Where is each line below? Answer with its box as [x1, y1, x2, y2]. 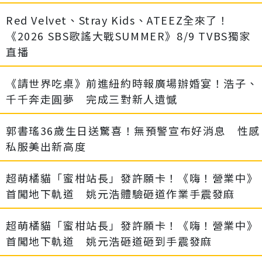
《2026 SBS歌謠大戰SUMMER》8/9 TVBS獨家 [6, 27, 251, 43]
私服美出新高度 [6, 138, 87, 154]
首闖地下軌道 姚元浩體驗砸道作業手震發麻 [6, 185, 236, 201]
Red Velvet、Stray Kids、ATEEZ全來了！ [6, 12, 229, 27]
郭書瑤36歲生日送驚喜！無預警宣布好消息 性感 [6, 122, 260, 138]
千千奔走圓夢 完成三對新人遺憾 [6, 91, 178, 106]
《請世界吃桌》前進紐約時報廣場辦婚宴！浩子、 [6, 75, 258, 91]
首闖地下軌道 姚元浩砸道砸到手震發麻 [6, 233, 212, 249]
